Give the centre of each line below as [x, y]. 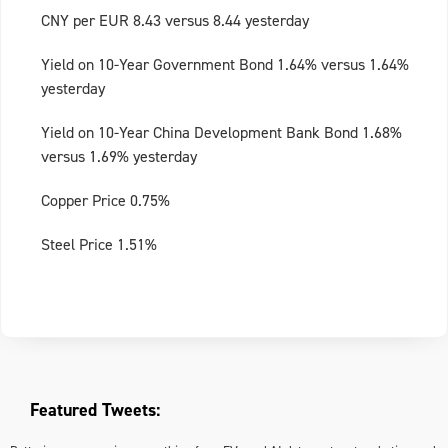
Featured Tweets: [95, 410]
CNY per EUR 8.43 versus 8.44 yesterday [175, 21]
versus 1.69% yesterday [119, 157]
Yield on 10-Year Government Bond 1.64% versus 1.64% [225, 65]
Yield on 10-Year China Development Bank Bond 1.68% [221, 133]
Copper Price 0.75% [105, 201]
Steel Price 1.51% [99, 245]
